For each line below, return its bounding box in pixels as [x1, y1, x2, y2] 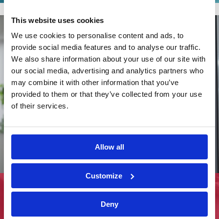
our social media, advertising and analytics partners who [11, 66, 203, 75]
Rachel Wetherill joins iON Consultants [7, 180, 170, 190]
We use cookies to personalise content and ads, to [11, 31, 184, 40]
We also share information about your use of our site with [11, 55, 206, 63]
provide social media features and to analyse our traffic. [11, 43, 201, 51]
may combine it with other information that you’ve [11, 78, 179, 87]
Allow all [95, 143, 124, 151]
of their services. [11, 102, 68, 110]
